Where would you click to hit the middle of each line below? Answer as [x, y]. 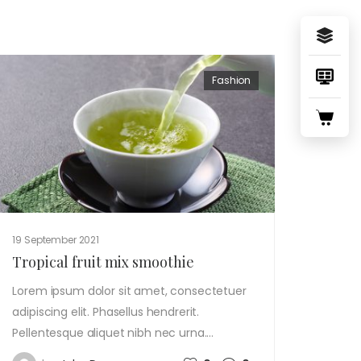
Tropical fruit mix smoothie [104, 261]
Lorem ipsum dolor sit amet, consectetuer [129, 290]
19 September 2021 [56, 239]
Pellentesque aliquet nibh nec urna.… [113, 332]
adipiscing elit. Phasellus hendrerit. [106, 311]
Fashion [232, 80]
